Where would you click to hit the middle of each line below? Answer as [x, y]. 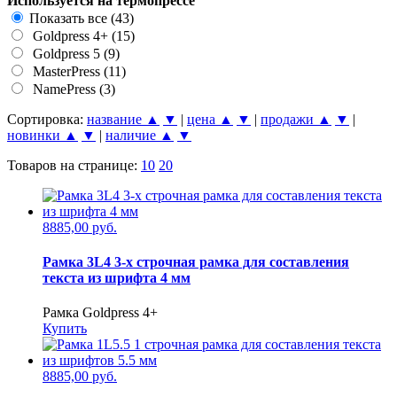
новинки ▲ [43, 135]
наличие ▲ [140, 135]
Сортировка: [47, 119]
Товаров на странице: [74, 165]
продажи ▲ [296, 119]
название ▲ [123, 119]
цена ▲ [210, 119]
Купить [65, 329]
